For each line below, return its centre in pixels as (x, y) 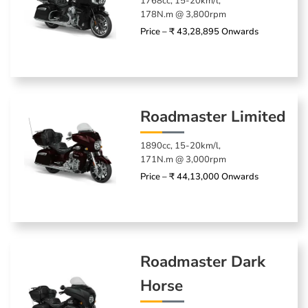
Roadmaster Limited (213, 116)
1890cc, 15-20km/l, (181, 145)
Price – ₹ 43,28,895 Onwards (200, 31)
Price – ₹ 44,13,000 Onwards (200, 176)
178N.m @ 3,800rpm (184, 14)
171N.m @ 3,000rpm (184, 159)
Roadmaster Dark (203, 261)
